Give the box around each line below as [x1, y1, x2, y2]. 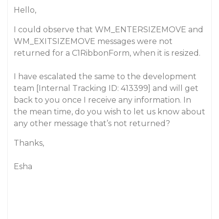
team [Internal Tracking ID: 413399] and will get [14, 84, 198, 93]
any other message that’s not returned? [14, 119, 170, 128]
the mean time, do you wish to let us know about [14, 107, 205, 116]
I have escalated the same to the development [14, 72, 197, 81]
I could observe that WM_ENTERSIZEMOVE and [14, 25, 203, 34]
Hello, [14, 5, 36, 15]
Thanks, [14, 138, 44, 148]
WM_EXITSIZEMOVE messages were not [14, 37, 173, 46]
